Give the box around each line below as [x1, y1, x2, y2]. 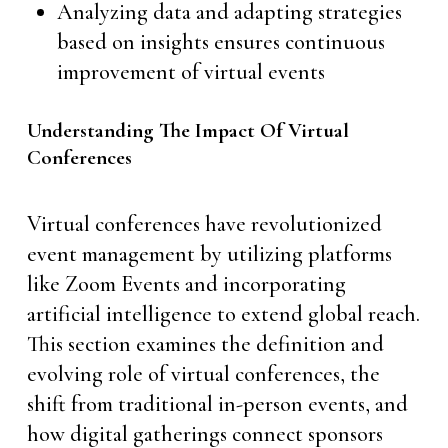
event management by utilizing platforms [26, 241, 392, 267]
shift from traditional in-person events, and [26, 391, 408, 417]
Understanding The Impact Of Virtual [26, 118, 349, 143]
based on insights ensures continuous [56, 29, 385, 55]
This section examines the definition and [26, 331, 384, 357]
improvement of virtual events [56, 59, 325, 85]
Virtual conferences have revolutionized [26, 211, 382, 237]
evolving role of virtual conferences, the [26, 361, 380, 387]
